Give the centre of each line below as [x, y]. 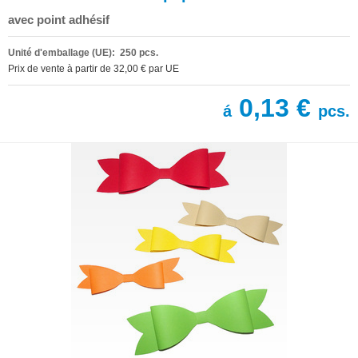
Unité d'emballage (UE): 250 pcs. [83, 52]
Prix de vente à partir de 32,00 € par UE [93, 68]
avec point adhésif [59, 19]
